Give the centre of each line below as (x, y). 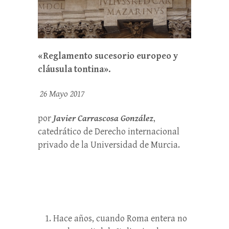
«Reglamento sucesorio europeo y (108, 56)
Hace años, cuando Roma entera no (120, 219)
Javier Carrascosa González (103, 118)
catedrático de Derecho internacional (109, 132)
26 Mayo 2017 (62, 94)
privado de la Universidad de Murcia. (109, 145)
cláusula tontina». (74, 69)
